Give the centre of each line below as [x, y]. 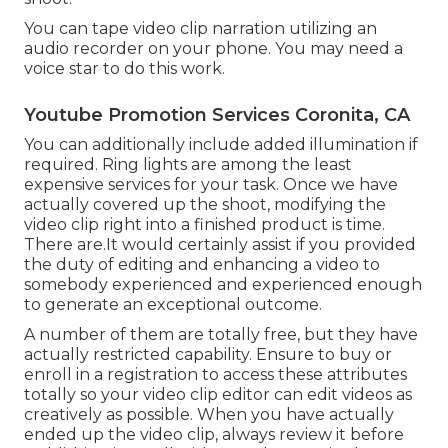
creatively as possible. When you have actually [209, 415]
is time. [356, 225]
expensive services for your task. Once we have [211, 185]
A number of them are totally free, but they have [221, 335]
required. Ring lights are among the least [188, 165]
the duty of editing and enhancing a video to [202, 265]
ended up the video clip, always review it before [214, 435]
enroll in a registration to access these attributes [215, 375]
